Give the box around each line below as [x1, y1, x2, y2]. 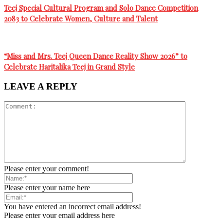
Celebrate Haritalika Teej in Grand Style [4, 62, 135, 72]
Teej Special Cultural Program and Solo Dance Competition [4, 3, 198, 13]
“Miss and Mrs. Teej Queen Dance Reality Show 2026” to [4, 51, 187, 61]
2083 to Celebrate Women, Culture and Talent [4, 14, 158, 23]
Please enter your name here [4, 183, 90, 192]
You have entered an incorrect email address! [4, 202, 141, 211]
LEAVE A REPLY [4, 81, 77, 92]
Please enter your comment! [4, 164, 89, 173]
